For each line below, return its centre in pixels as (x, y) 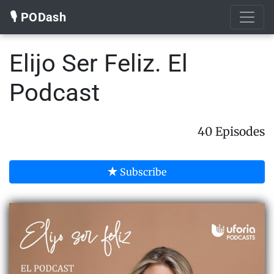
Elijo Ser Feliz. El (98, 63)
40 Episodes (231, 131)
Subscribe (142, 172)
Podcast (54, 93)
